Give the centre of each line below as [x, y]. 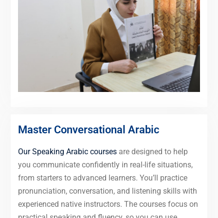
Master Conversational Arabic [88, 130]
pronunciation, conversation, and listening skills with [107, 191]
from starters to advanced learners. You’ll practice [102, 178]
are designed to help [152, 152]
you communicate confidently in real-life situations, [105, 165]
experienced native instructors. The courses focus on [108, 204]
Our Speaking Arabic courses [67, 152]
